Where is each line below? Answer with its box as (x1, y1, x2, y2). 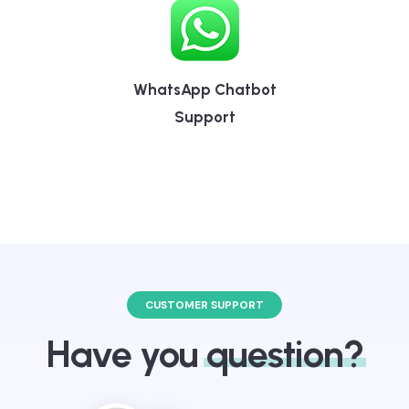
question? (205, 358, 363, 404)
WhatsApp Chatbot (132, 107, 277, 126)
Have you (46, 358, 206, 404)
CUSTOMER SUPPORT (145, 324, 264, 340)
